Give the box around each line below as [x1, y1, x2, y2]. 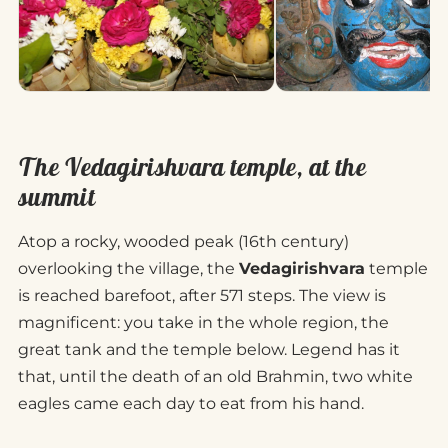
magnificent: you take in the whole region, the [18, 313, 389, 332]
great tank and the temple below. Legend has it [18, 340, 400, 359]
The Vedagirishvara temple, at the [18, 151, 366, 183]
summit [18, 181, 95, 213]
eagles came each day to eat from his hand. [18, 394, 364, 413]
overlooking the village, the [18, 259, 239, 278]
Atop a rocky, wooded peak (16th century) [18, 232, 349, 251]
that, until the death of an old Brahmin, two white [18, 367, 413, 386]
